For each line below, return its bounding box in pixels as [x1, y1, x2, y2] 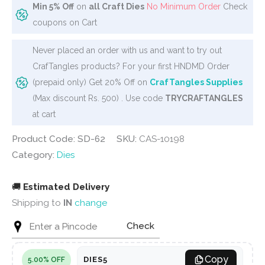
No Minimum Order [147, 1, 221, 11]
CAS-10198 [139, 133, 185, 144]
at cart [33, 109, 56, 119]
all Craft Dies [89, 1, 144, 11]
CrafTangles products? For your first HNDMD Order [33, 61, 230, 71]
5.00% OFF [28, 255, 65, 264]
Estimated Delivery [23, 181, 109, 192]
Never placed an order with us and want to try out [33, 45, 222, 55]
